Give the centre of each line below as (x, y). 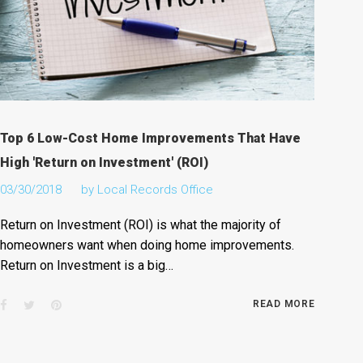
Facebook (33, 305)
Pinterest (85, 305)
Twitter (53, 305)
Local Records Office (156, 190)
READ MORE (284, 304)
